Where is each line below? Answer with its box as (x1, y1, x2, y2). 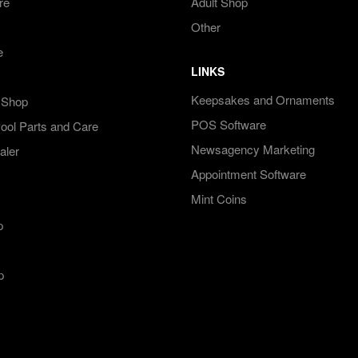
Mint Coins (191, 190, 247, 207)
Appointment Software (191, 165, 306, 182)
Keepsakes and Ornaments (191, 91, 335, 108)
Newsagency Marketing (191, 141, 315, 157)
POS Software (191, 116, 266, 133)
